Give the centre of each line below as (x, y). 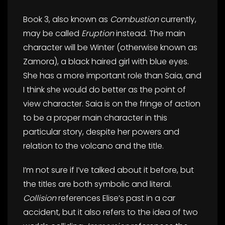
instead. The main (151, 33)
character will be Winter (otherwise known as (110, 47)
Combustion (135, 19)
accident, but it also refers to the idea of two (110, 212)
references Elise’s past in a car (116, 198)
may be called (52, 33)
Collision (40, 198)
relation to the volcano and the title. (93, 146)
